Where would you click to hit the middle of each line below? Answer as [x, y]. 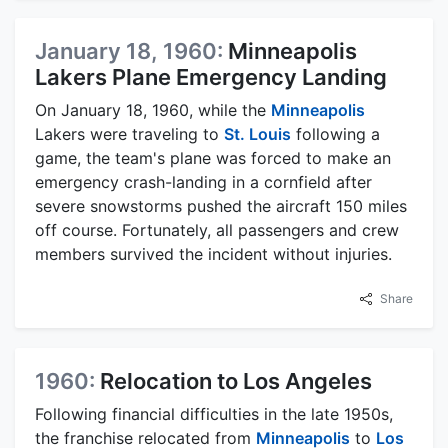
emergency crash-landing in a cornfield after [203, 181]
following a [335, 133]
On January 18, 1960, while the [153, 109]
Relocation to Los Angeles [236, 380]
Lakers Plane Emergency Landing [211, 76]
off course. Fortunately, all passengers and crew [217, 229]
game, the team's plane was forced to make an [213, 157]
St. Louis [257, 133]
